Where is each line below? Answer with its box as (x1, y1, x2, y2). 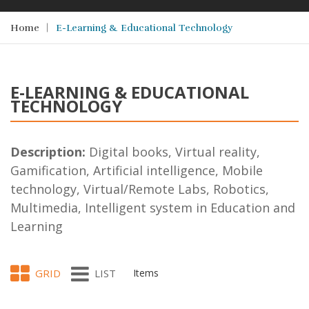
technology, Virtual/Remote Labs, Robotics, (10, 181, 269, 197)
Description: (10, 143, 86, 160)
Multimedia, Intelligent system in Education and (10, 199, 295, 216)
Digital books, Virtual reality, (86, 143, 260, 160)
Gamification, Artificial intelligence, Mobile (10, 162, 263, 179)
